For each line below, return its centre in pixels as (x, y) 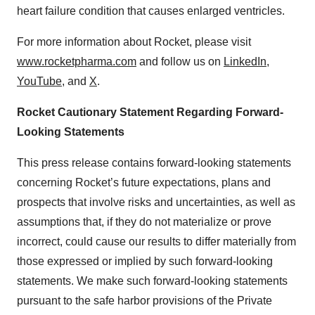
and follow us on (180, 62)
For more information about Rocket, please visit (134, 42)
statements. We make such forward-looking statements (152, 281)
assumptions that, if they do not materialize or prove (144, 222)
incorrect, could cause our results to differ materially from (156, 242)
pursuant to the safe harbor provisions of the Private (144, 301)
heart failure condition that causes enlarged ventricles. (151, 11)
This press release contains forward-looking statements (154, 163)
